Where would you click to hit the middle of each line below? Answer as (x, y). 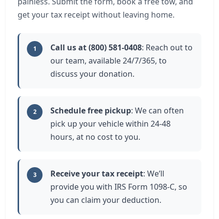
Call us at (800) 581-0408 (96, 47)
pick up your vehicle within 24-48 (110, 124)
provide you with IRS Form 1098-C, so (119, 187)
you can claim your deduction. (106, 200)
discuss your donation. (92, 74)
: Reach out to (167, 47)
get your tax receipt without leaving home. (96, 15)
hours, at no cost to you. (95, 137)
